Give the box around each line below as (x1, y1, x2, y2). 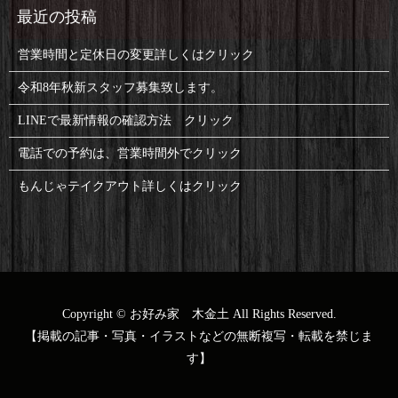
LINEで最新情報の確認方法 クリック (17, 113, 234, 127)
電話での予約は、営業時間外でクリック (17, 146, 242, 160)
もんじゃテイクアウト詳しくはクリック (17, 179, 242, 193)
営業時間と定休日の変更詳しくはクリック (17, 47, 254, 61)
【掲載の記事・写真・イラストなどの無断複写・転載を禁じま (25, 329, 373, 343)
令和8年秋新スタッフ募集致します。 (17, 80, 223, 94)
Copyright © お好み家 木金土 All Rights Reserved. (61, 306, 337, 321)
